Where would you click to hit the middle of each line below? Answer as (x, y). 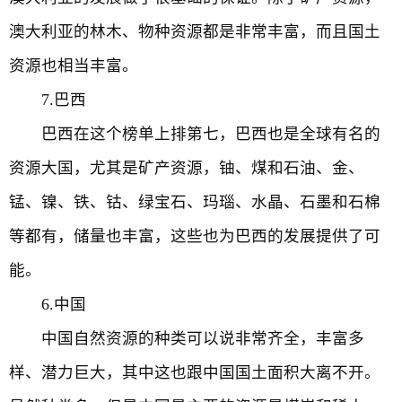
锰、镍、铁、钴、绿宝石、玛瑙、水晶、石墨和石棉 (195, 202)
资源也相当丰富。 (74, 66)
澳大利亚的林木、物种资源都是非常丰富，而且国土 (195, 31)
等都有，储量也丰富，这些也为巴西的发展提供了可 (195, 236)
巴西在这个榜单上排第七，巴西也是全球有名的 (195, 134)
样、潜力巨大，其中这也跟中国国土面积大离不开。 (195, 372)
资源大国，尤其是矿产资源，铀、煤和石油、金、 (187, 168)
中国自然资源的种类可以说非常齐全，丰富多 (187, 338)
